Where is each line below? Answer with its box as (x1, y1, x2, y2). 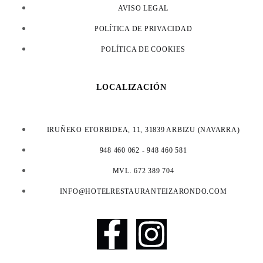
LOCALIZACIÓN (96, 83, 167, 92)
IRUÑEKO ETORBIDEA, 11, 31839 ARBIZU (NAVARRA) (46, 126, 240, 134)
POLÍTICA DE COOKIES (101, 45, 186, 53)
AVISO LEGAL (117, 4, 169, 12)
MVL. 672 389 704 (112, 167, 174, 175)
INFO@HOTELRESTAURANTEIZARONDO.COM (59, 187, 227, 195)
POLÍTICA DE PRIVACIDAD (94, 25, 193, 33)
